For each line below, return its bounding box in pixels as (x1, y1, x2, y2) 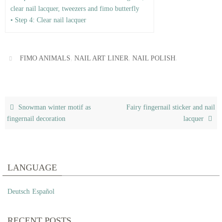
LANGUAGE (7, 163, 57, 173)
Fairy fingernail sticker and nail (126, 104, 215, 111)
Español (32, 188, 55, 196)
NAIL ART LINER (74, 55, 129, 62)
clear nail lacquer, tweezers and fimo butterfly (10, 4, 139, 12)
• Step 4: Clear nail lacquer (10, 16, 86, 24)
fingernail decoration (7, 115, 66, 123)
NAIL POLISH (132, 55, 176, 62)
